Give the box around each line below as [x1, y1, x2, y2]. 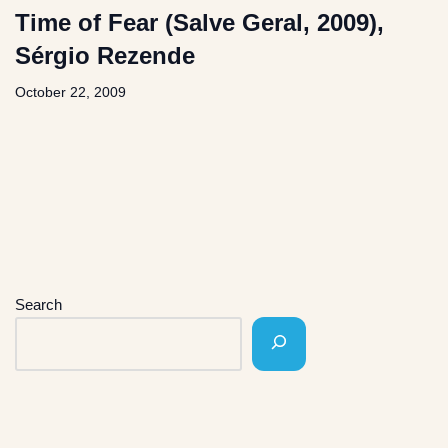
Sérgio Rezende [15, 42, 195, 70]
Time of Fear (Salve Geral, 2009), [15, 9, 384, 37]
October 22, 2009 [15, 85, 126, 101]
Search [15, 296, 62, 314]
